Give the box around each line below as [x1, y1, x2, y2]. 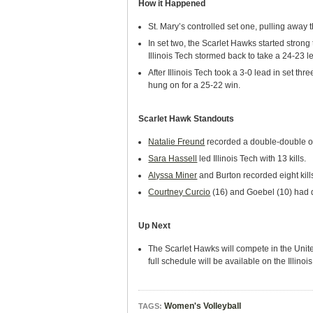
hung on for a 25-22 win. [148, 80, 241, 90]
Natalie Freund [148, 137, 205, 147]
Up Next [138, 221, 170, 231]
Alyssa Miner [148, 170, 198, 180]
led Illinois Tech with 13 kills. [197, 154, 307, 163]
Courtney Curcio [148, 187, 211, 197]
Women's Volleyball [164, 301, 241, 311]
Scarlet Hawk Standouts [138, 114, 234, 124]
